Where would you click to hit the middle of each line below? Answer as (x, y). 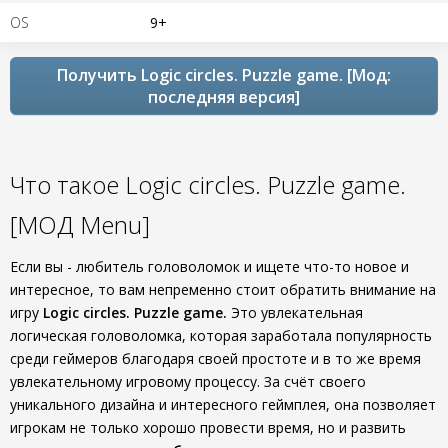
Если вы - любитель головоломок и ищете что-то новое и (209, 266)
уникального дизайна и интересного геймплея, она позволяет (223, 404)
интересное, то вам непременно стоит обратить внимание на (223, 289)
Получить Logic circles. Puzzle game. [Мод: (224, 75)
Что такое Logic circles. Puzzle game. (208, 184)
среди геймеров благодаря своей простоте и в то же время (215, 358)
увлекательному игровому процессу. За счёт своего (188, 381)
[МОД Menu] (80, 224)
